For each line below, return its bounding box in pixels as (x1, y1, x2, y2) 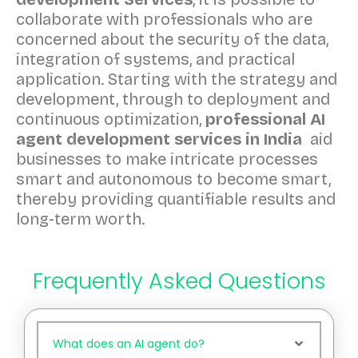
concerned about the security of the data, (16, 29, 328, 49)
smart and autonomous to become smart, (16, 169, 331, 189)
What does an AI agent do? (53, 335, 205, 352)
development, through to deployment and (16, 89, 330, 109)
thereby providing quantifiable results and (16, 189, 336, 209)
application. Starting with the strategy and (16, 69, 337, 89)
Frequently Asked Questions (32, 265, 326, 296)
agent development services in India (16, 129, 306, 149)
